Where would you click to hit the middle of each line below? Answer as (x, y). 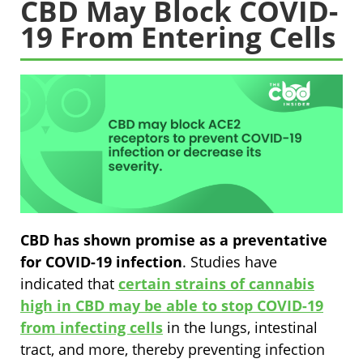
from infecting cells (92, 327)
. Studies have (230, 261)
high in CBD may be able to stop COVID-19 (172, 305)
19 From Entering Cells (178, 37)
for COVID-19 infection (101, 261)
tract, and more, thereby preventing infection (173, 349)
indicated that (69, 283)
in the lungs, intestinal (240, 327)
